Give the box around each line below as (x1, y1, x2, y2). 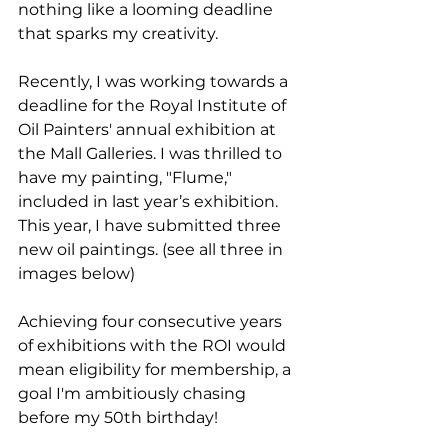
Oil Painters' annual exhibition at (18, 120, 280, 139)
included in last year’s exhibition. (18, 192, 282, 211)
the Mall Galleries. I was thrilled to (18, 144, 286, 163)
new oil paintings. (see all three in (18, 240, 287, 259)
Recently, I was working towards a (18, 72, 292, 91)
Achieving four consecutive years (18, 312, 286, 331)
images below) (18, 264, 139, 283)
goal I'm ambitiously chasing (18, 384, 250, 403)
